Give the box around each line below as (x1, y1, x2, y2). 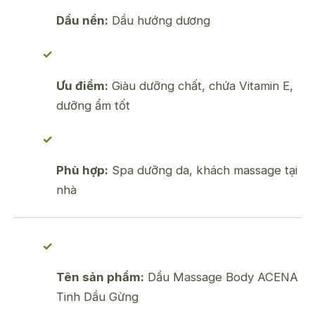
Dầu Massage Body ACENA (144, 270, 298, 285)
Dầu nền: (56, 13, 108, 27)
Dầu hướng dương (108, 13, 210, 27)
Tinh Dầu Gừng (56, 290, 139, 304)
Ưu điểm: (56, 78, 108, 93)
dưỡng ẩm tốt (56, 98, 130, 112)
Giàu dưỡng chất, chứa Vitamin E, (108, 78, 293, 93)
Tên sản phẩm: (56, 270, 144, 285)
